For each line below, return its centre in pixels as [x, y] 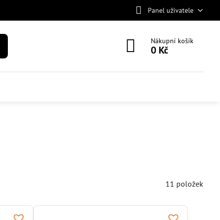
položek [190, 184]
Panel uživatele [170, 10]
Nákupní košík [172, 41]
